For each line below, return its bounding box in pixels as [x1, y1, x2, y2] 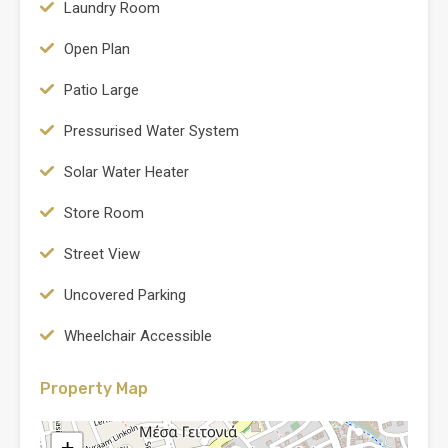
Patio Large [64, 80, 139, 99]
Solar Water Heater [64, 162, 189, 181]
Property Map [40, 378, 148, 398]
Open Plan [64, 39, 130, 58]
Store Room [64, 203, 144, 222]
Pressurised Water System [64, 121, 239, 140]
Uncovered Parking [64, 285, 186, 304]
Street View [64, 244, 140, 263]
